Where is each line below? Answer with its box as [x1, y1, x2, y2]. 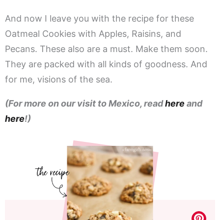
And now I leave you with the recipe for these [5, 13, 194, 24]
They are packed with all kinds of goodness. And [5, 59, 207, 70]
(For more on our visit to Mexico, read [5, 98, 165, 109]
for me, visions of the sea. [5, 74, 112, 85]
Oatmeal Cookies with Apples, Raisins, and [5, 28, 181, 39]
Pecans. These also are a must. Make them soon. [5, 44, 208, 55]
